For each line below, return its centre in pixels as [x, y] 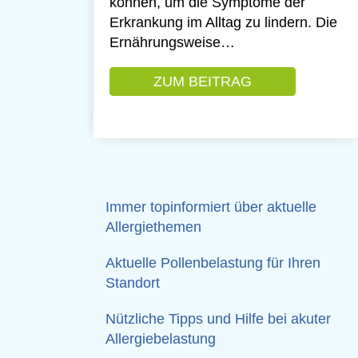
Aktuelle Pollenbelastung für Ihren [213, 263]
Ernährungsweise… [172, 42]
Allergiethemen [153, 227]
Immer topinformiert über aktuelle [211, 207]
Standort [133, 283]
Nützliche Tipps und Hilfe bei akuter [218, 319]
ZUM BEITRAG [203, 81]
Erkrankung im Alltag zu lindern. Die [223, 22]
